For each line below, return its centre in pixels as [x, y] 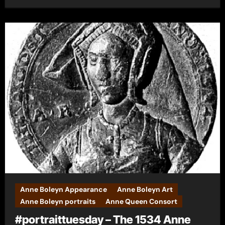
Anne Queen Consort [141, 201]
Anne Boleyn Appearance [63, 189]
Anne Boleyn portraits [58, 201]
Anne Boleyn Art [145, 189]
